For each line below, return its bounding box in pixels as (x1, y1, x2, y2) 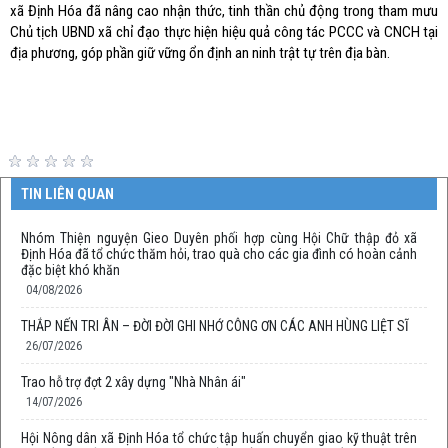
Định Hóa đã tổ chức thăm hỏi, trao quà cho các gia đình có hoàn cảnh (21, 245, 417, 262)
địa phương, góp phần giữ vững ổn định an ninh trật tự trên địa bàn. (10, 43, 390, 62)
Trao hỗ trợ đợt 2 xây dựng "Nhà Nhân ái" (21, 373, 246, 390)
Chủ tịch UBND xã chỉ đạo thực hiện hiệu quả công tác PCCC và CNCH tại (10, 22, 438, 41)
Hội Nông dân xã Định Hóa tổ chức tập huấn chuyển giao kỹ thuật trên (21, 429, 417, 446)
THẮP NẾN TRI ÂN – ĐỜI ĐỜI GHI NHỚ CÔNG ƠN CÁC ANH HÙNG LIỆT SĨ (21, 317, 409, 334)
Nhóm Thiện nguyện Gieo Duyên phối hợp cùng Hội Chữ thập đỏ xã (21, 229, 417, 246)
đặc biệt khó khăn (21, 261, 120, 278)
